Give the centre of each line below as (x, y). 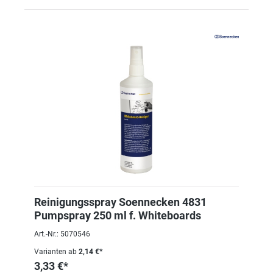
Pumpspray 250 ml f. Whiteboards (118, 215)
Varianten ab (55, 252)
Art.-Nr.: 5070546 (62, 234)
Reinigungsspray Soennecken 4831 (120, 202)
